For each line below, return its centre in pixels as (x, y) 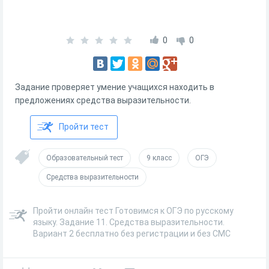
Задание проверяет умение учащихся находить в (115, 87)
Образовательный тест (85, 158)
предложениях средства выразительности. (103, 100)
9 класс (159, 158)
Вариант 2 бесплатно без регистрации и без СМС (132, 234)
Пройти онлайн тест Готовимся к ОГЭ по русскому (133, 211)
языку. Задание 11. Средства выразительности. (129, 222)
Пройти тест (84, 127)
